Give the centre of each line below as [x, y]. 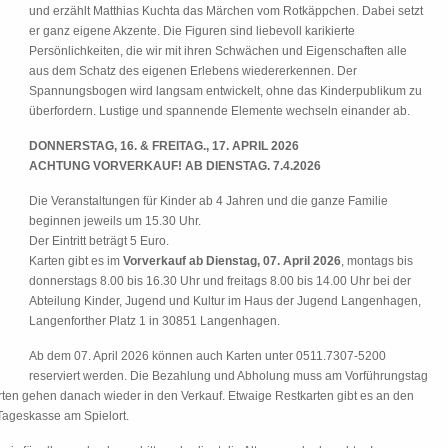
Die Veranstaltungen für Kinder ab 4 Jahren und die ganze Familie [208, 201]
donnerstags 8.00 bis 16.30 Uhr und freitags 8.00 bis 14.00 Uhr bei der [220, 281]
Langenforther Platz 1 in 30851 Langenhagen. [154, 321]
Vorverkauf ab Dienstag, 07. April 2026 [232, 261]
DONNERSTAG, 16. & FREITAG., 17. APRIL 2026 [164, 146]
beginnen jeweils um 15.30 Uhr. [115, 221]
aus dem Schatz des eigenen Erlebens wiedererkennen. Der [193, 71]
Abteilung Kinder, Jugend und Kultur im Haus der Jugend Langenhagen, [225, 301]
